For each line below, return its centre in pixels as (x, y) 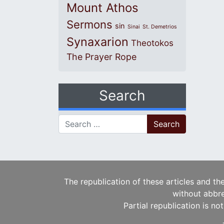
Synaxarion (97, 41)
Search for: (79, 120)
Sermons (89, 24)
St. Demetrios (160, 26)
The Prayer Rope (101, 56)
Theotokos (152, 43)
